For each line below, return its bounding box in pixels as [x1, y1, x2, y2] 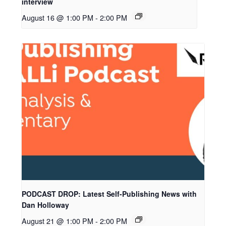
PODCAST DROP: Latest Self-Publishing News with [22, 188, 197, 199]
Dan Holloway [22, 199, 70, 210]
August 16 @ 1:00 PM [22, 12, 94, 23]
